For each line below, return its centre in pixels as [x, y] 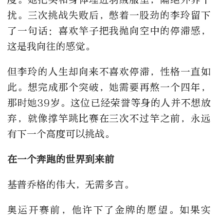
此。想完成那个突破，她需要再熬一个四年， [109, 87]
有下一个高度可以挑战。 [61, 134]
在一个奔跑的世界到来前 [61, 159]
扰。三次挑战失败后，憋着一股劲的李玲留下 [109, 15]
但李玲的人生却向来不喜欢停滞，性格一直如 [109, 72]
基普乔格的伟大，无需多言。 [71, 184]
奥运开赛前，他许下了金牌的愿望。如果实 [109, 210]
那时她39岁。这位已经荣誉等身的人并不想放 [109, 103]
